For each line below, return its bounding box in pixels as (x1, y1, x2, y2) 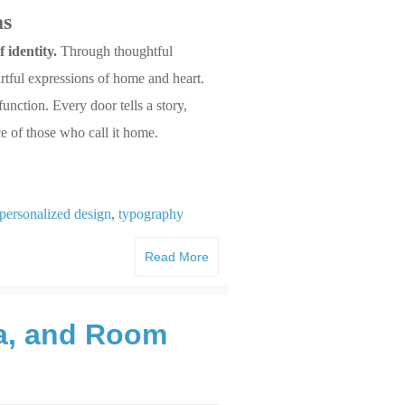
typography (118, 205, 184, 221)
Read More (145, 249, 209, 264)
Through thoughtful (57, 42, 174, 59)
